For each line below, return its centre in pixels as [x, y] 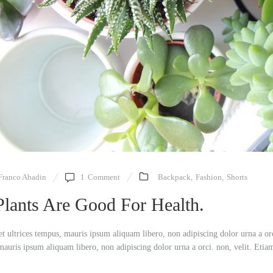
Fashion [209, 177]
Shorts [237, 177]
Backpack [174, 177]
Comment [104, 177]
